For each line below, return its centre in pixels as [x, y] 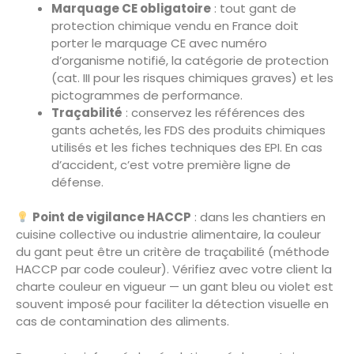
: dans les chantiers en [259, 217]
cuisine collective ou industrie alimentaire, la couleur [168, 235]
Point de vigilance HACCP [112, 217]
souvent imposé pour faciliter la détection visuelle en [172, 304]
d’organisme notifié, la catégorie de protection [190, 60]
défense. [77, 182]
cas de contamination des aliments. [122, 322]
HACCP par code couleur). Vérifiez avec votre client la [174, 269]
